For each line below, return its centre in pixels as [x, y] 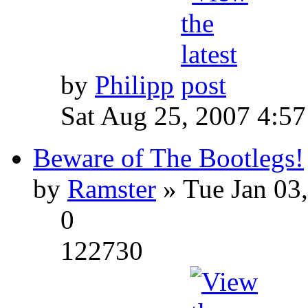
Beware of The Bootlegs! [168, 157]
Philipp [134, 85]
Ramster [112, 188]
